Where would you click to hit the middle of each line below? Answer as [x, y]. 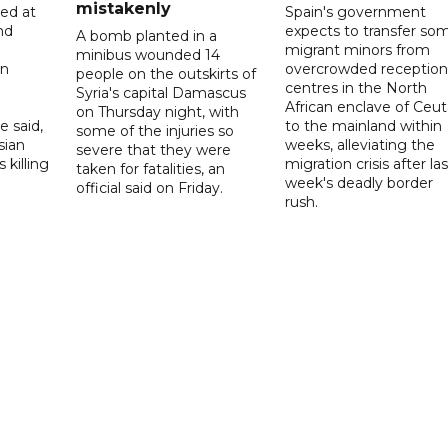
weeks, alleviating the [359, 144]
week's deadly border [358, 182]
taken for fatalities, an [151, 168]
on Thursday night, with [158, 111]
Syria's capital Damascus [161, 92]
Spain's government [355, 11]
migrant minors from [357, 49]
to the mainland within [363, 125]
